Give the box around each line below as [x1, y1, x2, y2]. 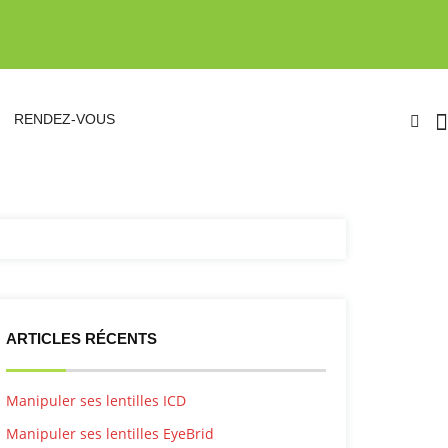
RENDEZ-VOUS [14, 111, 115, 127]
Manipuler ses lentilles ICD [6, 391, 186, 410]
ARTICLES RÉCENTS [6, 330, 157, 347]
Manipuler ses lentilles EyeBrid [6, 424, 214, 443]
